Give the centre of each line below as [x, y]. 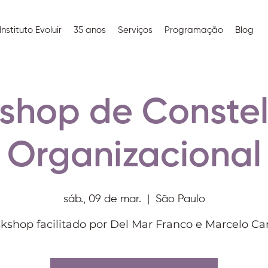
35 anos [89, 30]
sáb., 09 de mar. [102, 199]
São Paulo [180, 199]
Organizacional [134, 157]
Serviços [135, 30]
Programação [194, 30]
